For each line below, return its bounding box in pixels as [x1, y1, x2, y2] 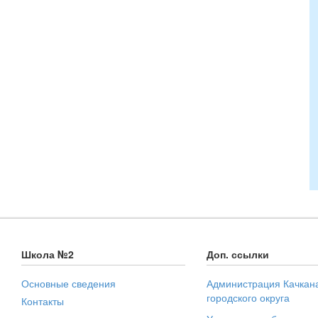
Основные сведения [21, 275, 116, 290]
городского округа [207, 290, 290, 305]
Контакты [21, 293, 64, 308]
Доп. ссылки [207, 246, 270, 261]
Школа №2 [21, 246, 74, 261]
